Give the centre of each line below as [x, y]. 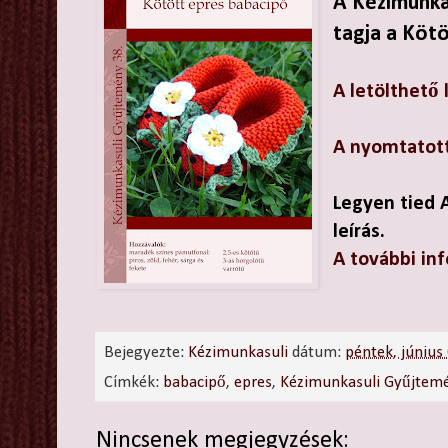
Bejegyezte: [146, 353]
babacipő [195, 382]
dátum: [319, 353]
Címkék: [134, 382]
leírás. [358, 232]
